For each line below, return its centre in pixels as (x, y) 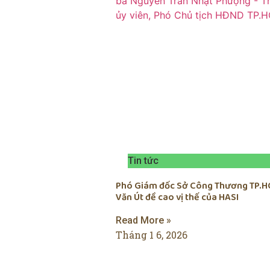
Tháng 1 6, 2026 (152, 235)
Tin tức (143, 161)
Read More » (143, 221)
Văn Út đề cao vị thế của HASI (177, 198)
